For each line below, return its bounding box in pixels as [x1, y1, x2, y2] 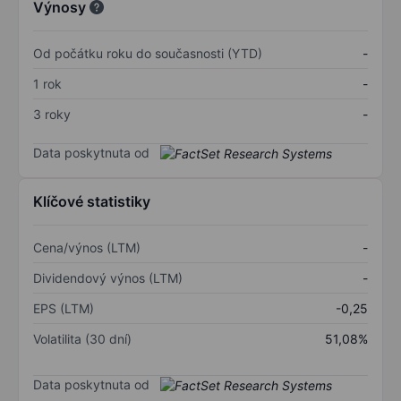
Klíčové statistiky [33, 192, 150, 211]
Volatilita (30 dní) [33, 331, 132, 347]
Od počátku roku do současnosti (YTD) [33, 45, 262, 61]
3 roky [33, 106, 71, 122]
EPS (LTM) [33, 301, 94, 317]
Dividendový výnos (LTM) [33, 270, 183, 286]
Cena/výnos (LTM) [33, 240, 141, 256]
